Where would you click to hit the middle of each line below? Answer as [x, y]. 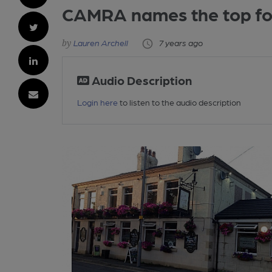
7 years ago [181, 43]
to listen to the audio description [180, 102]
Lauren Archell [101, 43]
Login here [98, 102]
